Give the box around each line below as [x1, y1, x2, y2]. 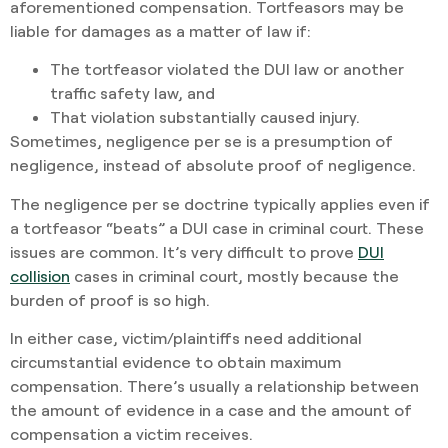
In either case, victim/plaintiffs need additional [10, 328, 362, 348]
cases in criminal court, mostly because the [70, 265, 399, 285]
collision [10, 265, 70, 285]
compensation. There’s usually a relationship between [10, 376, 419, 396]
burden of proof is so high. [10, 289, 210, 309]
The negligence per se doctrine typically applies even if [10, 193, 430, 213]
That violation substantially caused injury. [50, 107, 360, 127]
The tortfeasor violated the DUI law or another [50, 59, 404, 79]
